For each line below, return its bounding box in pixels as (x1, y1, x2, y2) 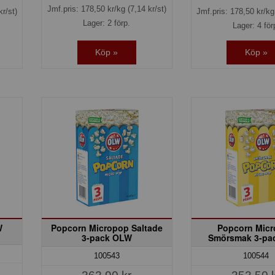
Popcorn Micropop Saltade (50, 221, 163, 234)
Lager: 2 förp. (83, 18, 131, 28)
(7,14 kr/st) (127, 4, 166, 14)
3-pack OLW (81, 231, 132, 244)
